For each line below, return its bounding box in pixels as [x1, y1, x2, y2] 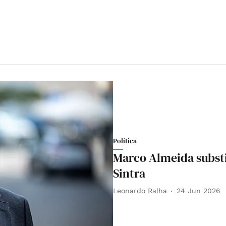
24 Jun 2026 [177, 187, 220, 195]
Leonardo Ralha [113, 187, 167, 195]
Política [113, 135, 137, 146]
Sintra [113, 164, 145, 182]
